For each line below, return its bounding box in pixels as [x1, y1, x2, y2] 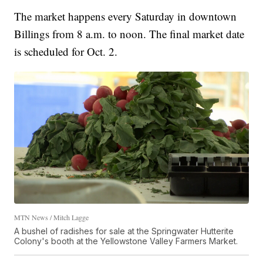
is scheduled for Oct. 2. [14, 44, 118, 59]
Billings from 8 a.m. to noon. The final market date [14, 26, 245, 42]
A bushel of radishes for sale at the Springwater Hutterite [14, 225, 234, 236]
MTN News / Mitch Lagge [14, 212, 89, 222]
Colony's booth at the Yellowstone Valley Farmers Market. [14, 235, 238, 246]
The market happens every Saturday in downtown [14, 9, 237, 24]
